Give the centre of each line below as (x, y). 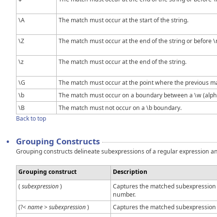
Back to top (31, 119)
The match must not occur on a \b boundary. (120, 108)
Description (130, 172)
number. (124, 195)
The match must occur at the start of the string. (124, 20)
